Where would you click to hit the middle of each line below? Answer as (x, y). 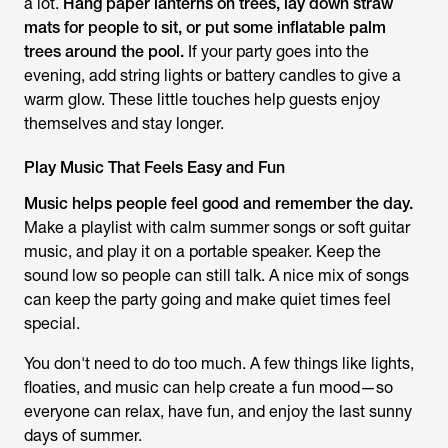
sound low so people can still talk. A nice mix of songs (216, 275)
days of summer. (83, 435)
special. (52, 323)
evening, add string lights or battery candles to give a (212, 75)
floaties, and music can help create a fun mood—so (208, 387)
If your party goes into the (276, 51)
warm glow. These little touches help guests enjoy (202, 99)
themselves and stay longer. (124, 123)
